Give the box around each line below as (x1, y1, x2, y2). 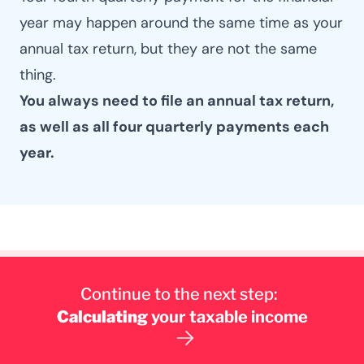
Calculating (56, 306, 148, 327)
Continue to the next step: (80, 284, 277, 304)
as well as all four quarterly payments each (19, 116, 329, 136)
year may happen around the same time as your (19, 12, 343, 32)
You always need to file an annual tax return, (19, 90, 334, 110)
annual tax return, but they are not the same (19, 38, 317, 58)
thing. (19, 64, 56, 84)
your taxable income (147, 306, 308, 327)
